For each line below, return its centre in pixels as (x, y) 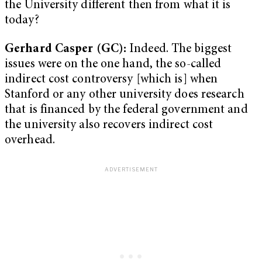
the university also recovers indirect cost (109, 126)
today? (22, 20)
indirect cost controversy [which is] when (111, 80)
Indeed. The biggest (181, 50)
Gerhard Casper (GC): (67, 50)
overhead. (30, 141)
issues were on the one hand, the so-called (113, 65)
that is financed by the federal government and (126, 111)
